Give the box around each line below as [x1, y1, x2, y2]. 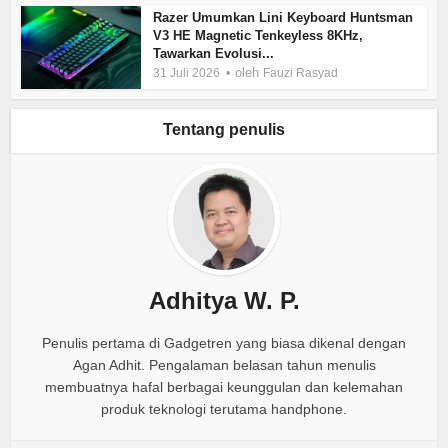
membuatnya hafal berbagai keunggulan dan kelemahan [45, 379, 403, 396]
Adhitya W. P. [148, 287, 300, 315]
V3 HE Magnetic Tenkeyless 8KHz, [153, 28, 364, 44]
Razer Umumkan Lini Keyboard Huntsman [153, 10, 414, 26]
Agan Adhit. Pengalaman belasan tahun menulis [72, 357, 376, 374]
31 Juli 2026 [153, 66, 221, 81]
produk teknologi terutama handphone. [101, 401, 347, 418]
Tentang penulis [163, 121, 285, 139]
